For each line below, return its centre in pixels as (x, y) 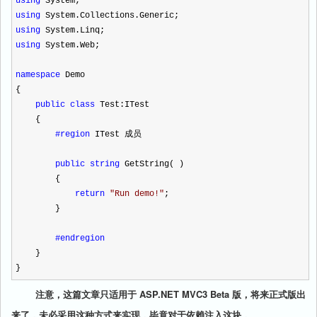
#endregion (80, 238)
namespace (38, 75)
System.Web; (70, 45)
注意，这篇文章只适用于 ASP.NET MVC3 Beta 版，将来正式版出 (160, 294)
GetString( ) (152, 164)
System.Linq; (73, 30)
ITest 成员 (116, 134)
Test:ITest (122, 105)
